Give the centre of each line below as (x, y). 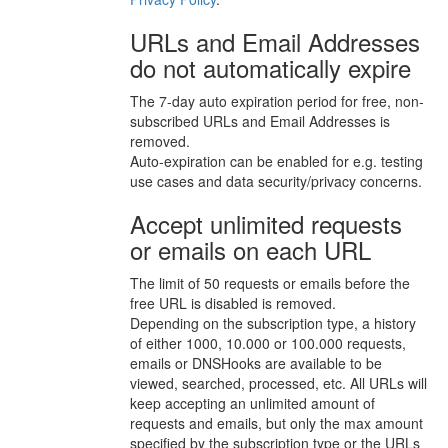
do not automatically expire (270, 67)
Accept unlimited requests (266, 223)
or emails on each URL (250, 249)
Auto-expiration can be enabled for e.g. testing (276, 160)
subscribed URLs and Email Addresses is (260, 120)
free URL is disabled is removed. (233, 302)
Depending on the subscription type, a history (273, 322)
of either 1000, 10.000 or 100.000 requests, (268, 342)
